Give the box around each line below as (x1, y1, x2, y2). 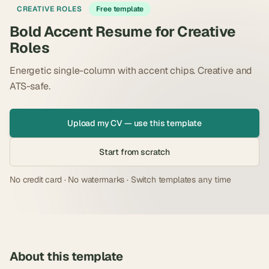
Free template (96, 4, 144, 14)
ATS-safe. (10, 79, 50, 92)
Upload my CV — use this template (67, 117, 202, 128)
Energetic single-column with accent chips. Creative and (10, 64, 253, 77)
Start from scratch (98, 146, 171, 157)
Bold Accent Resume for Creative (10, 22, 236, 41)
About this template (10, 248, 123, 264)
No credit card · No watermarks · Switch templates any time (10, 174, 231, 185)
